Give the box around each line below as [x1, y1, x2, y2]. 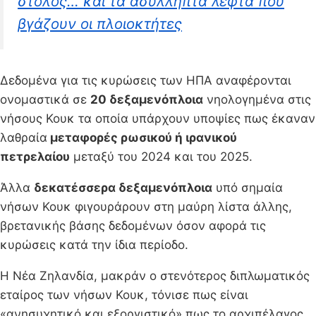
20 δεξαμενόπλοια [90, 92, 203, 107]
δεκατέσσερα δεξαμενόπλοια [34, 180, 212, 195]
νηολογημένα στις [203, 92, 311, 107]
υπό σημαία [212, 180, 283, 195]
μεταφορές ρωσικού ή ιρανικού [47, 130, 237, 145]
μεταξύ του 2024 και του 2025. [70, 149, 253, 164]
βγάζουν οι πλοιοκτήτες [18, 14, 182, 32]
